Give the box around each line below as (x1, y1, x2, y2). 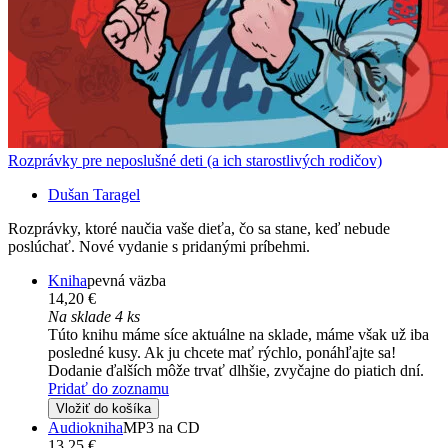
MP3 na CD (123, 418, 200, 436)
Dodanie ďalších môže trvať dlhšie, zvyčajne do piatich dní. (48, 361, 424, 379)
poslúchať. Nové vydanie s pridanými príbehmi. (8, 237, 310, 255)
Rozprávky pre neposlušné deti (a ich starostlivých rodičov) (8, 151, 382, 169)
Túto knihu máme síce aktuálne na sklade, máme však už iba (48, 325, 429, 343)
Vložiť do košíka (56, 400, 151, 416)
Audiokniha (48, 418, 123, 436)
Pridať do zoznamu (48, 379, 169, 397)
